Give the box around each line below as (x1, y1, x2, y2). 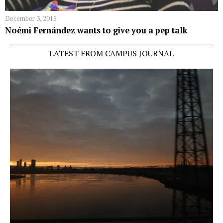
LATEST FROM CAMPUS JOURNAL (49, 47, 174, 59)
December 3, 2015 (5, 13, 57, 23)
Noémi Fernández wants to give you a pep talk (5, 24, 187, 36)
